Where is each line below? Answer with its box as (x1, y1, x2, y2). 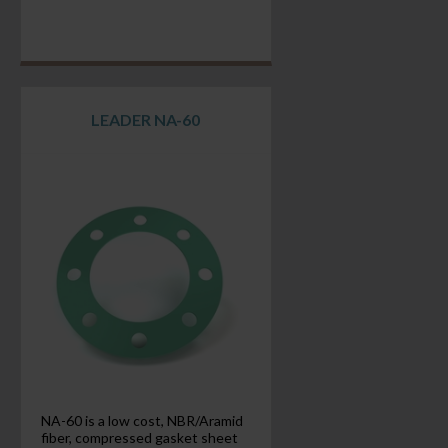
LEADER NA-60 (91, 110, 201, 129)
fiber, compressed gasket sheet (40, 429, 238, 446)
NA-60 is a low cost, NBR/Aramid (40, 412, 243, 429)
